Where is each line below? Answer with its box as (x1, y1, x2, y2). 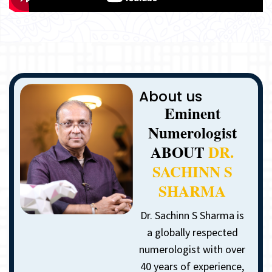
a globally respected (146, 225, 238, 239)
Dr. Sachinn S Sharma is (140, 208, 245, 222)
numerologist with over (139, 242, 246, 256)
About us (138, 86, 202, 106)
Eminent (164, 101, 220, 124)
